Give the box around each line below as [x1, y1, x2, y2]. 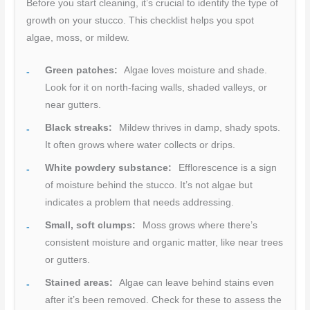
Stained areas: [45, 277, 113, 289]
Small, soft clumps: [45, 220, 136, 231]
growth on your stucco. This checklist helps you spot [26, 15, 255, 26]
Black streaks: [45, 122, 113, 134]
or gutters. [45, 255, 91, 266]
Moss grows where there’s [140, 220, 258, 231]
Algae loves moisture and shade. [122, 65, 268, 76]
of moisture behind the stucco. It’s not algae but [45, 180, 253, 191]
